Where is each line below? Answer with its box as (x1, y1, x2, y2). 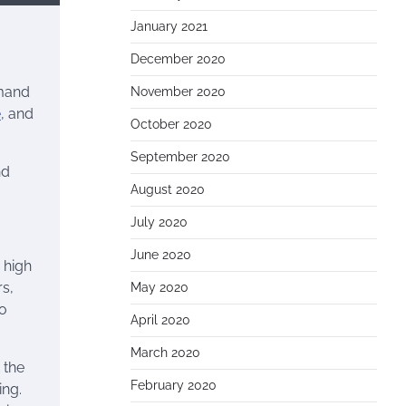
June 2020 (130, 247, 191, 262)
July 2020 (130, 215, 188, 229)
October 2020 (130, 117, 212, 131)
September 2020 (130, 150, 230, 164)
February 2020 (130, 378, 217, 392)
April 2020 (130, 313, 190, 327)
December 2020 (130, 52, 226, 66)
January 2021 (130, 19, 208, 34)
